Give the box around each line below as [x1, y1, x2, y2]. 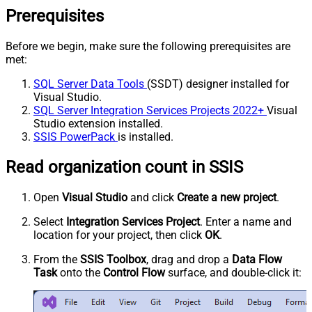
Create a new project [177, 190, 276, 204]
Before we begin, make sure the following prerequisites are [6, 39, 290, 53]
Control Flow [103, 265, 165, 279]
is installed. [118, 130, 173, 143]
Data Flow [232, 252, 282, 266]
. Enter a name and [200, 214, 292, 228]
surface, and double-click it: [165, 265, 302, 279]
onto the [57, 265, 103, 279]
